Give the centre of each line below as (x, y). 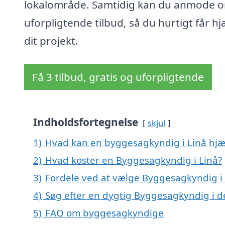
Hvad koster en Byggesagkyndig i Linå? (134, 160)
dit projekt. (51, 41)
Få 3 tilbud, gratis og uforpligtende (118, 77)
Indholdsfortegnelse (86, 122)
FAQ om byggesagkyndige (104, 213)
